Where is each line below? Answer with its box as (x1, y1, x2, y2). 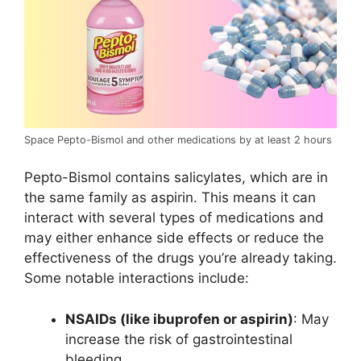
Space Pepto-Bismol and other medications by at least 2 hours (24, 133, 332, 146)
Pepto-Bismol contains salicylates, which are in (24, 169, 328, 186)
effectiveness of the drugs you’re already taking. (24, 250, 337, 267)
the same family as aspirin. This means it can (24, 189, 316, 206)
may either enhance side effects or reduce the (24, 230, 324, 247)
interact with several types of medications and (24, 210, 324, 226)
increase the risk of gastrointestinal (65, 330, 293, 347)
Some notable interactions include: (24, 270, 249, 287)
